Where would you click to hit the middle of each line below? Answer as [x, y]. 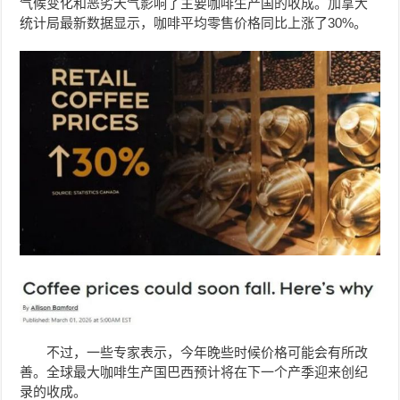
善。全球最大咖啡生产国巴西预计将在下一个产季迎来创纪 [194, 372]
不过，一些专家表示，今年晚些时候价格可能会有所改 [208, 353]
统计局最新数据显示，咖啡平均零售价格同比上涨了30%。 [194, 23]
